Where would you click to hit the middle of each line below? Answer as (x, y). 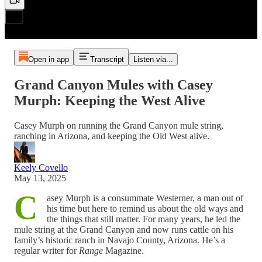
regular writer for (46, 250)
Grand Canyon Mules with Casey (113, 85)
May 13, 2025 (40, 178)
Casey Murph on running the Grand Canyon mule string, (119, 125)
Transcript (107, 59)
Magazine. (125, 250)
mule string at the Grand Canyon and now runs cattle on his (124, 229)
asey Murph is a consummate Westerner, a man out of (145, 198)
